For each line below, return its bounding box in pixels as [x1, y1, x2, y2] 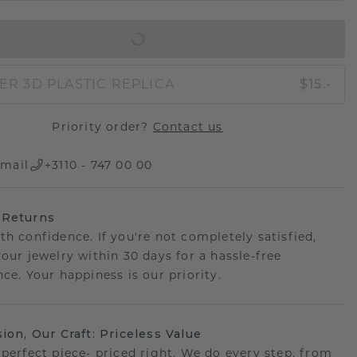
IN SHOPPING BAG [60, 31, 197, 46]
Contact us [152, 120, 223, 134]
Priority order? [52, 120, 153, 134]
